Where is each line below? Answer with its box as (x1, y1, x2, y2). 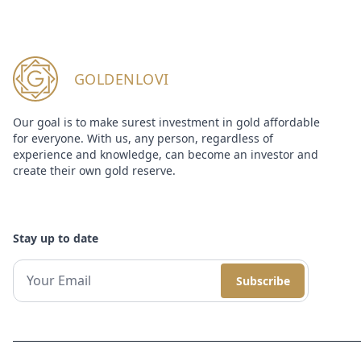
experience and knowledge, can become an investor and (13, 146, 318, 162)
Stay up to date (13, 230, 98, 246)
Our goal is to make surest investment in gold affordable (13, 114, 320, 130)
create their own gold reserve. (13, 162, 176, 178)
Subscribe (235, 272, 290, 288)
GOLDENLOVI (74, 68, 169, 89)
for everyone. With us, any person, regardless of (13, 130, 273, 146)
